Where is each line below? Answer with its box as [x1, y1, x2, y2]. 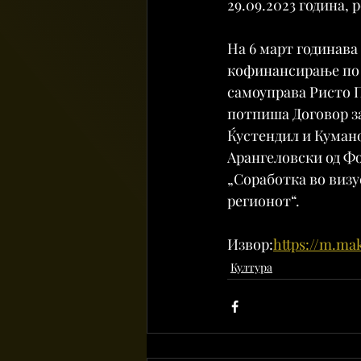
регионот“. [227, 191, 300, 211]
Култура [230, 259, 272, 276]
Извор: [227, 234, 273, 255]
